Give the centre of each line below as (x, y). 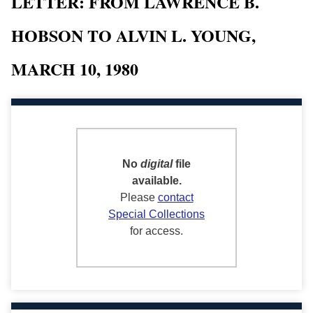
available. (156, 180)
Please (139, 197)
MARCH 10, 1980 (75, 69)
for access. (156, 231)
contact (175, 197)
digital (156, 163)
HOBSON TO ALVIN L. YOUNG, (133, 36)
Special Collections (156, 214)
